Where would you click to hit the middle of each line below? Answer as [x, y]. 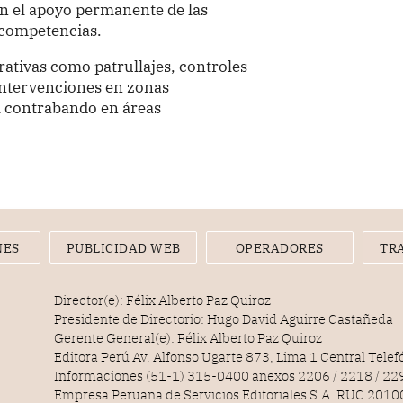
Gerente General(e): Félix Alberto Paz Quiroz [188, 338]
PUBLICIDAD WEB [123, 249]
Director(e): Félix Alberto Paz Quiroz [163, 300]
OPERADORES [279, 249]
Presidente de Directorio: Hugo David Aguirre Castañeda [224, 319]
